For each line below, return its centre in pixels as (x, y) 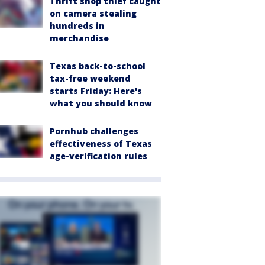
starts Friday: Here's (96, 91)
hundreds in (77, 25)
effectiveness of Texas (101, 143)
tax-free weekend (90, 78)
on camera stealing (93, 13)
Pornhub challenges (94, 131)
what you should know (101, 103)
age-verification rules (98, 156)
